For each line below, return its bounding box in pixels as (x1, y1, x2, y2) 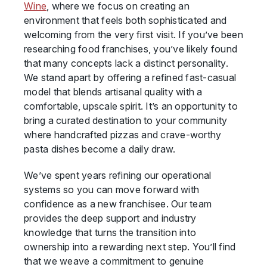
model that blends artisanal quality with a (24, 86, 203, 98)
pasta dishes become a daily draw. (24, 143, 178, 155)
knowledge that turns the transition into (24, 226, 197, 238)
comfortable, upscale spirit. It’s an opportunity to (24, 100, 238, 112)
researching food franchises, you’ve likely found (24, 43, 238, 55)
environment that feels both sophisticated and (24, 14, 227, 26)
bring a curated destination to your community (24, 114, 228, 126)
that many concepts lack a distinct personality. (24, 57, 228, 69)
